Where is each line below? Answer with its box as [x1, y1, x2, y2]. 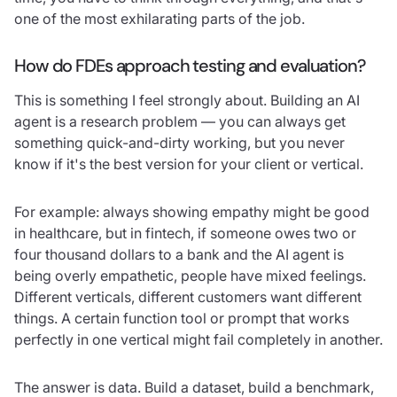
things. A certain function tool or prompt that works [14, 308, 349, 327]
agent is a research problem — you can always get [14, 112, 346, 130]
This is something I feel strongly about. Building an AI [14, 90, 360, 109]
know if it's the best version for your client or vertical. [14, 154, 363, 173]
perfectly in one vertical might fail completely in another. [14, 330, 383, 348]
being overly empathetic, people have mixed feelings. [14, 266, 366, 284]
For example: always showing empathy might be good [14, 202, 370, 221]
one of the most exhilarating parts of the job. [14, 9, 305, 27]
